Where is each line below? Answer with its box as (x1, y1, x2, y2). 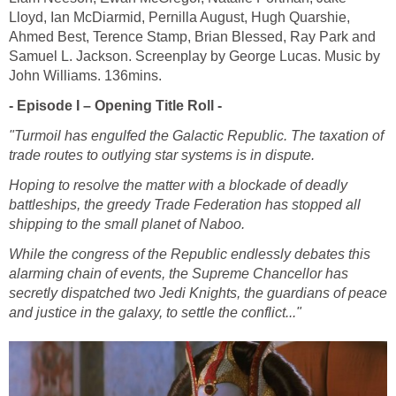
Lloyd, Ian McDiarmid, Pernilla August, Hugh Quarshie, (9, 10, 350, 26)
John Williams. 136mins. (9, 68, 162, 84)
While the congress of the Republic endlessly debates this (9, 247, 370, 263)
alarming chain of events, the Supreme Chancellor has (9, 266, 348, 282)
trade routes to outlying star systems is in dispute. (9, 148, 315, 164)
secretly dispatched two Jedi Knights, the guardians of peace (9, 286, 387, 301)
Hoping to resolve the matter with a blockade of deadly (9, 178, 347, 194)
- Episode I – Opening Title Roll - (9, 98, 222, 114)
